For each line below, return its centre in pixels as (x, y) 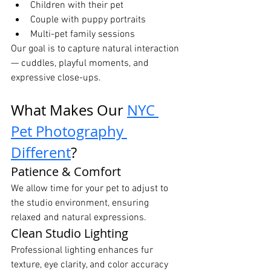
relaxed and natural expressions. (79, 218)
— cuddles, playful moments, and (81, 64)
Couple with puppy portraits (88, 20)
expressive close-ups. (56, 78)
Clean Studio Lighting (70, 233)
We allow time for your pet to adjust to (91, 189)
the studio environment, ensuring (81, 204)
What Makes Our (69, 110)
